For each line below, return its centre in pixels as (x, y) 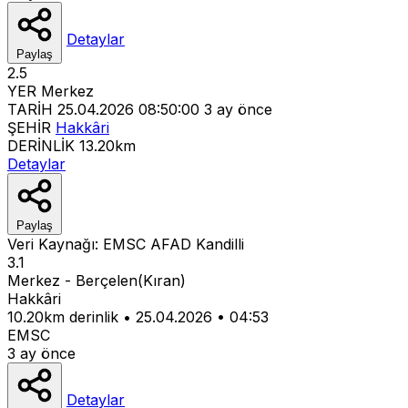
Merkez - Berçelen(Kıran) (97, 280)
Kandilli (220, 244)
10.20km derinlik (63, 316)
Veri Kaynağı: (55, 244)
